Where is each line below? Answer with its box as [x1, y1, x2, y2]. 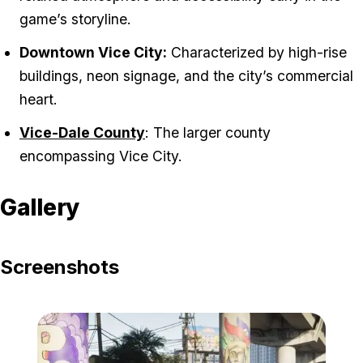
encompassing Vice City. [19, 147, 182, 165]
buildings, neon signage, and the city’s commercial [19, 67, 353, 85]
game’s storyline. [19, 11, 131, 28]
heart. [19, 91, 58, 109]
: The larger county [145, 124, 271, 142]
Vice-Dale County [19, 124, 145, 142]
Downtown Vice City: [19, 44, 167, 62]
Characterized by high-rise [167, 44, 347, 62]
